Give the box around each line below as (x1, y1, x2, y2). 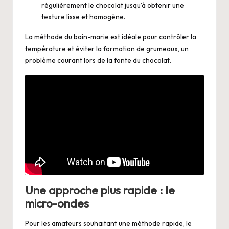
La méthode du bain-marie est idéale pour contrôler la (25, 32, 196, 42)
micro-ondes (25, 196, 89, 211)
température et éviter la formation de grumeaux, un (25, 44, 189, 54)
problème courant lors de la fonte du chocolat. (25, 56, 171, 65)
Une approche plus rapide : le (25, 183, 175, 198)
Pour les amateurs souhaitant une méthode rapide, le (25, 218, 192, 228)
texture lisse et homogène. (41, 12, 125, 22)
